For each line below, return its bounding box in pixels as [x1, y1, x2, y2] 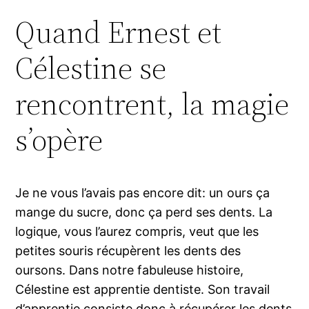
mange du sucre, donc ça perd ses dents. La [15, 204, 273, 219]
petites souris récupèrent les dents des [15, 243, 241, 258]
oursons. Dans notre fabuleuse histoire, [15, 262, 244, 277]
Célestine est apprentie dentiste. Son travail [15, 281, 270, 297]
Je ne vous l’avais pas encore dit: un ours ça [15, 185, 270, 200]
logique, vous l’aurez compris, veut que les [15, 223, 259, 239]
